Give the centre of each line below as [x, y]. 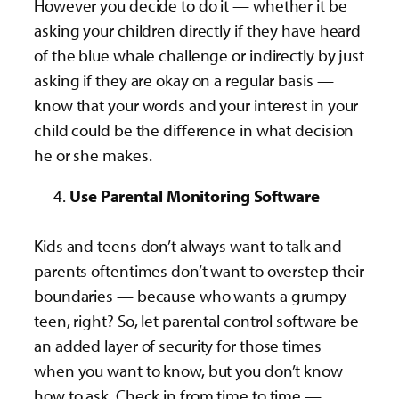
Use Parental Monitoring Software [195, 196]
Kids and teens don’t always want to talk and [188, 246]
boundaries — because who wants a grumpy [191, 296]
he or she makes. [93, 155]
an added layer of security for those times [178, 346]
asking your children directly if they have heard [198, 30]
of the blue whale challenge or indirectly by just [199, 55]
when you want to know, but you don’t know [188, 371]
